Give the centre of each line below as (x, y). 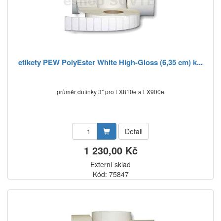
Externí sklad (110, 164)
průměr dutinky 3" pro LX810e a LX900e (110, 92)
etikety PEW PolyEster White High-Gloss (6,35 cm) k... (110, 62)
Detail (134, 131)
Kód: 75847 (110, 174)
